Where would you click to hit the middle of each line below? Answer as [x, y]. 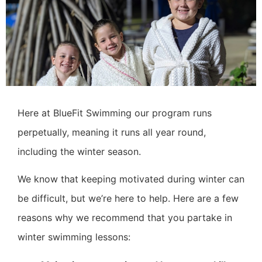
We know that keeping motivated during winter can [131, 179]
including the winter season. [79, 151]
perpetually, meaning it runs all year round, [112, 132]
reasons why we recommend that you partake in [125, 218]
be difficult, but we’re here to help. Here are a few [128, 199]
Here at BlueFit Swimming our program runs [115, 113]
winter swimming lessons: [74, 237]
